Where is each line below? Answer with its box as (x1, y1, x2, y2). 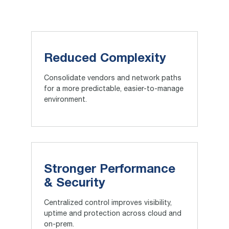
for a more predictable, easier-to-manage (43, 86, 184, 94)
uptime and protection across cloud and (43, 211, 181, 218)
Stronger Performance (43, 164, 175, 176)
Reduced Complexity (43, 53, 166, 65)
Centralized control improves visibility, (43, 200, 172, 208)
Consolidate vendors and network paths (43, 75, 181, 83)
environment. (43, 97, 87, 104)
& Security (43, 178, 105, 190)
